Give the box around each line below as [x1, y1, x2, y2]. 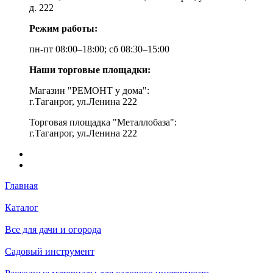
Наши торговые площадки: [29, 65, 151, 75]
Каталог [5, 202, 38, 213]
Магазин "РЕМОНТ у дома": [29, 85, 149, 96]
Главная [5, 180, 38, 191]
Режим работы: [29, 23, 97, 34]
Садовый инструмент [5, 246, 94, 257]
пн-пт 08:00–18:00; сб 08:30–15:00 [29, 44, 169, 54]
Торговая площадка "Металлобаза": [29, 117, 177, 127]
